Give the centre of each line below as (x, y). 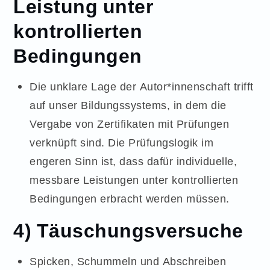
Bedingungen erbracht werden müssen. (130, 199)
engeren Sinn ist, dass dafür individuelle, (133, 162)
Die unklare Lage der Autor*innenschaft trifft (142, 87)
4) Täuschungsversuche (128, 230)
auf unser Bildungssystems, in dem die (128, 105)
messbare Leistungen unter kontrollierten (134, 180)
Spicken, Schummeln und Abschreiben (128, 262)
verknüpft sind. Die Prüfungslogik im (122, 143)
